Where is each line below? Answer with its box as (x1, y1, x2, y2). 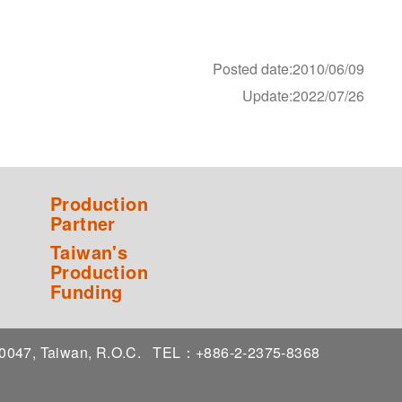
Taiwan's (50, 238, 128, 265)
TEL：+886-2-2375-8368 (153, 341, 328, 363)
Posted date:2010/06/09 (213, 57, 364, 79)
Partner (50, 209, 116, 236)
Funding (50, 277, 123, 304)
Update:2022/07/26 (242, 84, 364, 106)
